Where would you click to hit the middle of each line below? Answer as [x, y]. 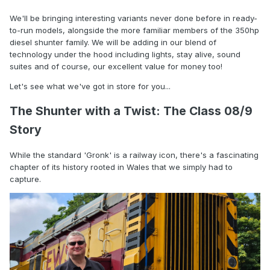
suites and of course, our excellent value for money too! [117, 67]
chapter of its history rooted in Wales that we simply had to [121, 167]
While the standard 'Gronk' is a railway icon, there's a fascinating [134, 155]
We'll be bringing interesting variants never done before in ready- [133, 18]
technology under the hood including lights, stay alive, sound [125, 55]
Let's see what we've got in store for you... [91, 86]
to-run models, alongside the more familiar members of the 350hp [134, 30]
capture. [25, 179]
